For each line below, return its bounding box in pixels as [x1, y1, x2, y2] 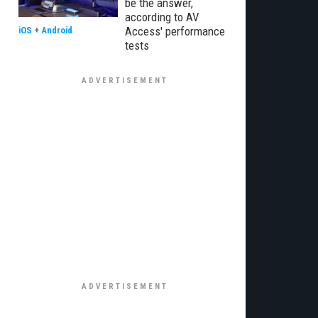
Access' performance [125, 24, 225, 38]
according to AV [125, 10, 199, 24]
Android [41, 25, 72, 35]
